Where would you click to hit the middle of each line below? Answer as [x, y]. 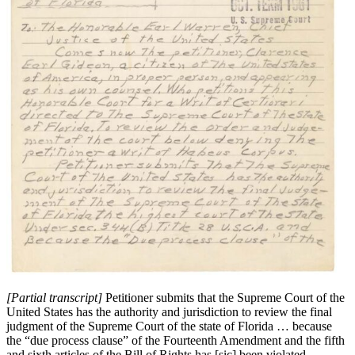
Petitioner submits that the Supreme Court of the [225, 298]
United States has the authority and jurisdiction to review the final [169, 312]
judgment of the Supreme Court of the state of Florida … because [169, 326]
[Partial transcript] [56, 298]
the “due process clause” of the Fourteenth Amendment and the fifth [176, 341]
